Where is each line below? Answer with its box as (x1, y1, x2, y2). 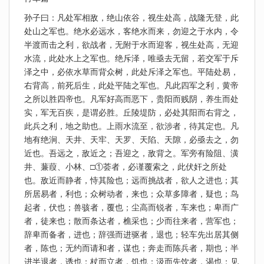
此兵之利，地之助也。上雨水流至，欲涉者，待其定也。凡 (24, 121, 239, 131)
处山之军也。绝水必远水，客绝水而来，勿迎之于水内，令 (24, 27, 239, 36)
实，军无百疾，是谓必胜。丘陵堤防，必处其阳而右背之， (24, 108, 239, 117)
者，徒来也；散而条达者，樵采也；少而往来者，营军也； (24, 216, 239, 226)
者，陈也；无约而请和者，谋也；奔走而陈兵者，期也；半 (24, 243, 239, 253)
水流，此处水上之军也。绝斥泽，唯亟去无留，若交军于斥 (24, 54, 239, 63)
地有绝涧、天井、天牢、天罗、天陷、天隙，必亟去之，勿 (24, 135, 239, 144)
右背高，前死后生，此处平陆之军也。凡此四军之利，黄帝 (24, 81, 239, 90)
